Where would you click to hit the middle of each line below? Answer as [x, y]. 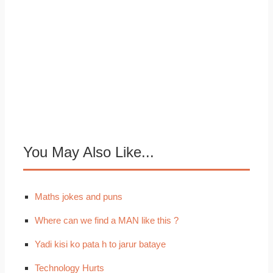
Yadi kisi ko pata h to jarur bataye [100, 244]
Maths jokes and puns [78, 197]
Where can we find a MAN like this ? [106, 220]
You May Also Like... [89, 152]
